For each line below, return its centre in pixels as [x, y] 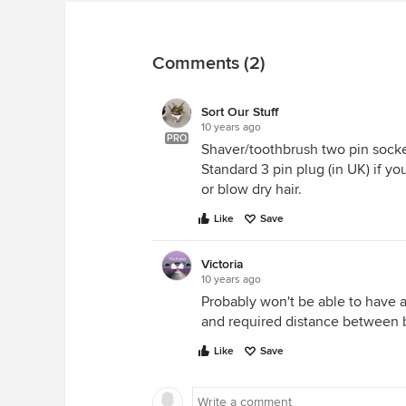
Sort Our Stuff [240, 112]
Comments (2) [209, 63]
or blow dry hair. [251, 189]
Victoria [222, 264]
